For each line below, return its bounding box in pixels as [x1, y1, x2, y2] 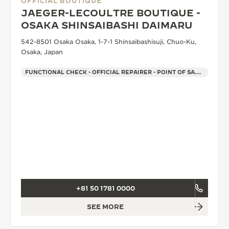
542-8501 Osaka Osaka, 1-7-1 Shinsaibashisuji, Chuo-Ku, [21, 38, 196, 45]
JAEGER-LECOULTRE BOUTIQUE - [21, 8, 200, 18]
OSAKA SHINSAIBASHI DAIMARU [21, 20, 193, 31]
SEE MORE [87, 203, 124, 211]
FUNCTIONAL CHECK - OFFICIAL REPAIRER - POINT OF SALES [195, 69, 201, 75]
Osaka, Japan [21, 48, 63, 56]
